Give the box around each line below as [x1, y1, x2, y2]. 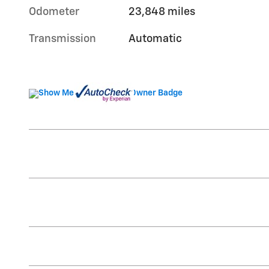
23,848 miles [128, 7, 196, 18]
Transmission [29, 34, 96, 45]
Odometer [29, 7, 79, 18]
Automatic [128, 34, 183, 45]
